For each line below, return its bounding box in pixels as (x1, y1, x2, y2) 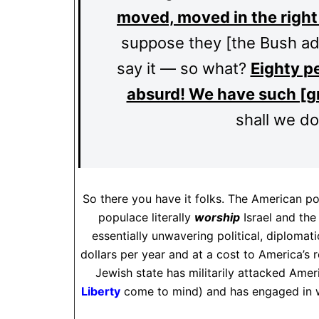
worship (194, 210, 240, 224)
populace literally (98, 210, 194, 224)
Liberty (80, 284, 120, 298)
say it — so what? (116, 59, 251, 78)
